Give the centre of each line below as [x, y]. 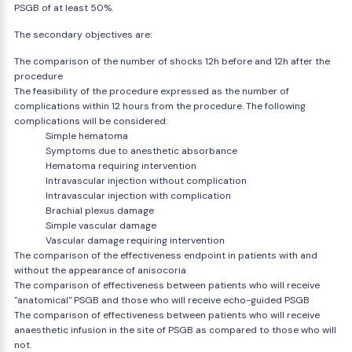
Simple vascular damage [101, 225]
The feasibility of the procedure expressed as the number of [152, 91]
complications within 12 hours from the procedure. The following [160, 106]
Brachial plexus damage [100, 211]
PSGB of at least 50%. [64, 8]
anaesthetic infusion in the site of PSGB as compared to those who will [175, 330]
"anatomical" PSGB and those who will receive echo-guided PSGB [162, 300]
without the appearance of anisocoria [100, 270]
